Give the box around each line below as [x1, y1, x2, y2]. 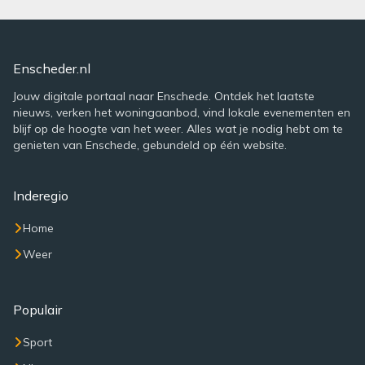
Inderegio [13, 187, 68, 204]
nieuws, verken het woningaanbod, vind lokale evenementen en [13, 105, 350, 120]
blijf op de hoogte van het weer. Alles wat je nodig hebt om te [13, 121, 343, 136]
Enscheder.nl [13, 60, 90, 77]
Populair [13, 301, 62, 318]
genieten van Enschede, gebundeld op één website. [13, 138, 287, 152]
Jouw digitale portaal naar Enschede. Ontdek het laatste [13, 89, 314, 103]
